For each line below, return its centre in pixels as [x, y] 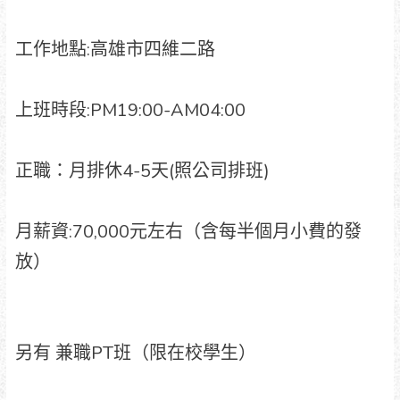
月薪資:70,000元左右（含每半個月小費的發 [188, 231]
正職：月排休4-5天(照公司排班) [142, 171]
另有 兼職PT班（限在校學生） [135, 353]
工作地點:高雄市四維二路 [115, 49]
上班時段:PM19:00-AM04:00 [130, 110]
